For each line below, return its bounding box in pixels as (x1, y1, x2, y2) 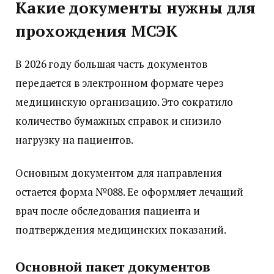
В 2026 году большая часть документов (15, 57, 207, 72)
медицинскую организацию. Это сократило (15, 95, 233, 109)
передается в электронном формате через (15, 76, 224, 91)
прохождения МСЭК (15, 21, 177, 42)
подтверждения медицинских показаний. (15, 222, 226, 237)
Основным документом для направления (15, 165, 223, 180)
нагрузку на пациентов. (15, 133, 134, 147)
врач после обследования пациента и (15, 203, 201, 218)
